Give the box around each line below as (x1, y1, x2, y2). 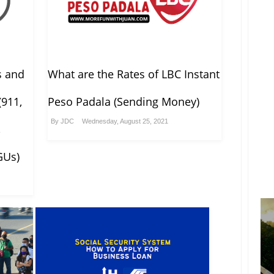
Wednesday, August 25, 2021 (81, 117, 168, 125)
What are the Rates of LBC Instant (47, 67, 220, 82)
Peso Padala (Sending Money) (47, 94, 199, 109)
